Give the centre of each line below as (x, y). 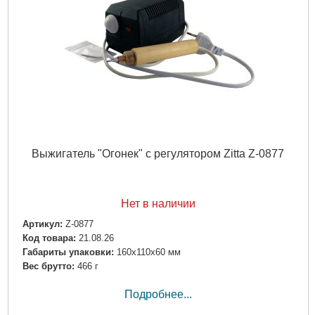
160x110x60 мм (148, 252)
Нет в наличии (158, 203)
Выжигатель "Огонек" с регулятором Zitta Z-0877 (158, 153)
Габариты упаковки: (68, 252)
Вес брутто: (48, 266)
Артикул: (42, 224)
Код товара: (49, 238)
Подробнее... (158, 295)
